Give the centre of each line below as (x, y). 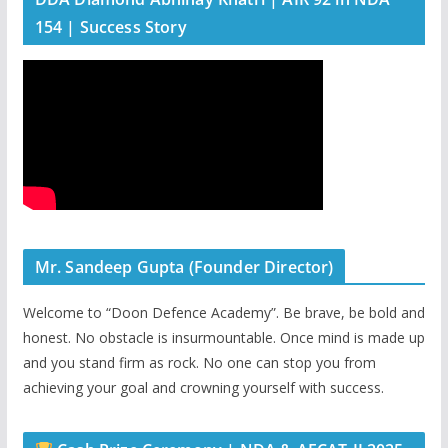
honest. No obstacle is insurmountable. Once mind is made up (223, 338)
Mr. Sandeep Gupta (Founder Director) (184, 267)
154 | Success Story (110, 27)
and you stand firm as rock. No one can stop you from (199, 363)
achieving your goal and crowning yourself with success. (203, 388)
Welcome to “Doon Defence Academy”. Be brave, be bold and (223, 313)
